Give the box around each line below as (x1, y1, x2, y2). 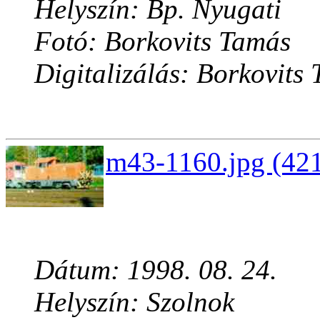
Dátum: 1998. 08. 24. (34, 254, 277, 286)
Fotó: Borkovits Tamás (34, 26, 291, 57)
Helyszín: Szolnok (34, 286, 234, 318)
